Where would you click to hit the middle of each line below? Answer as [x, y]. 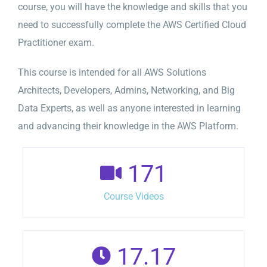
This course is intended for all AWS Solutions [112, 72]
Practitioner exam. [56, 42]
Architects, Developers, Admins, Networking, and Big [126, 90]
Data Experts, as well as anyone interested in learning [129, 108]
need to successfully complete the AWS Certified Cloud [132, 24]
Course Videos [133, 196]
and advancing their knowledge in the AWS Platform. [128, 126]
